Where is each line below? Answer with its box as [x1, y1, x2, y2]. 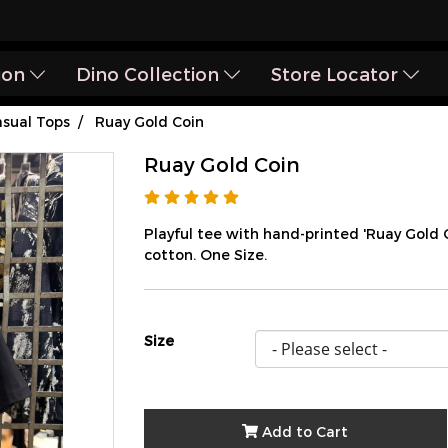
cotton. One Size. [144, 246, 267, 263]
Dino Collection [76, 63, 225, 84]
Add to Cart [262, 422, 349, 440]
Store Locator [271, 63, 404, 84]
